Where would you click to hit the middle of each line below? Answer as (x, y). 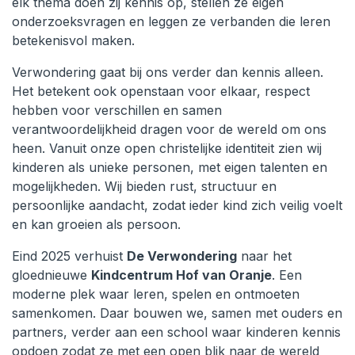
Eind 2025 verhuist (69, 256)
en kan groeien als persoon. (96, 224)
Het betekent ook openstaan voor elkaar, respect (161, 91)
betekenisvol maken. (73, 40)
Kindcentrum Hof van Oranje (181, 275)
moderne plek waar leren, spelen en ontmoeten (156, 294)
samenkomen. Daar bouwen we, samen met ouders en (177, 313)
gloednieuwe (52, 275)
